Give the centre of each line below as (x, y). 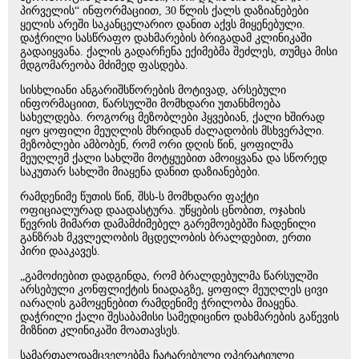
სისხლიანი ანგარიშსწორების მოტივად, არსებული (153, 91)
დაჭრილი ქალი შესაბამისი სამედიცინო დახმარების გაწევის (179, 317)
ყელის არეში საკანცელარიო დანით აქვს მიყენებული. (163, 25)
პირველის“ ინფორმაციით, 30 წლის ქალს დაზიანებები (164, 11)
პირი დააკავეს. (62, 252)
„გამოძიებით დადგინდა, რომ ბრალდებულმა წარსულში (169, 276)
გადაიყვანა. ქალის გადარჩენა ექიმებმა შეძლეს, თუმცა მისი (179, 52)
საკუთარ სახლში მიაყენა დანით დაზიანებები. (142, 172)
